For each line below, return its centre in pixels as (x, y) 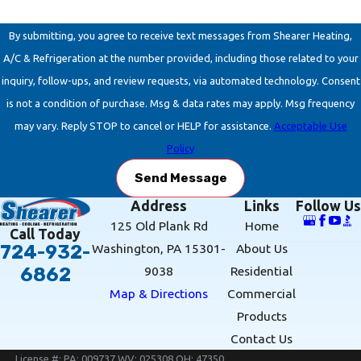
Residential (261, 270)
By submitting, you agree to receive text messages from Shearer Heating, (180, 35)
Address (159, 205)
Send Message (180, 178)
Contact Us (261, 338)
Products (261, 315)
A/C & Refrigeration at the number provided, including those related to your (180, 58)
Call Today (45, 234)
